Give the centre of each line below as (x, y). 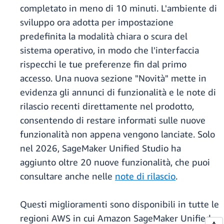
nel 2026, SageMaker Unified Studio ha (100, 148)
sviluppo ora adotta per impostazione (97, 22)
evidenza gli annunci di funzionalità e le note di (118, 92)
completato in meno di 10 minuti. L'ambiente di (118, 8)
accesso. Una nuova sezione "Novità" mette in (113, 78)
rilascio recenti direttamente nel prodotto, (107, 106)
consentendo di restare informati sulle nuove (113, 120)
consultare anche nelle (67, 176)
